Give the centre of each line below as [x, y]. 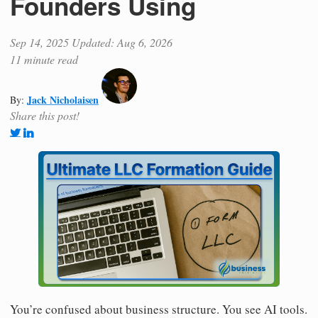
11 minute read [44, 59]
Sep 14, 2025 [39, 42]
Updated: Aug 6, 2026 [122, 42]
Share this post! [45, 115]
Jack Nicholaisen [63, 99]
